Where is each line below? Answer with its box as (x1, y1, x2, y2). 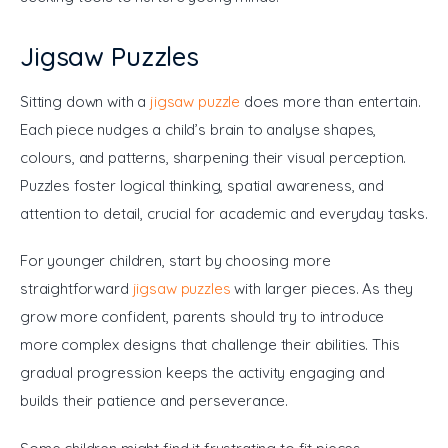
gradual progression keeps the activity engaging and (20, 363, 389, 383)
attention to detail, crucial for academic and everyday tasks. (20, 203, 428, 223)
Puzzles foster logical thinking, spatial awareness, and (20, 175, 388, 195)
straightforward (20, 279, 133, 299)
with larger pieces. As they (230, 279, 418, 299)
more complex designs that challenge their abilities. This (20, 335, 404, 355)
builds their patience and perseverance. (20, 391, 289, 411)
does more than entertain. (240, 91, 426, 111)
